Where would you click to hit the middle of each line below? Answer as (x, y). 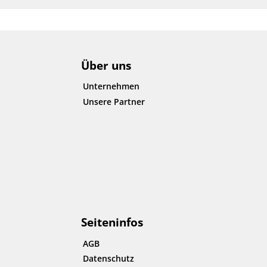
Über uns (106, 65)
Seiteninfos (112, 222)
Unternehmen (111, 86)
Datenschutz (108, 259)
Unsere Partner (114, 101)
